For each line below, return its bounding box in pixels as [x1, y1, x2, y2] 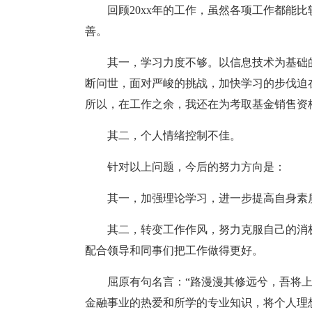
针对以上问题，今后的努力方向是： [107, 161, 286, 173]
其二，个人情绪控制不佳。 [107, 130, 241, 141]
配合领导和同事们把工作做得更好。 [85, 244, 263, 256]
